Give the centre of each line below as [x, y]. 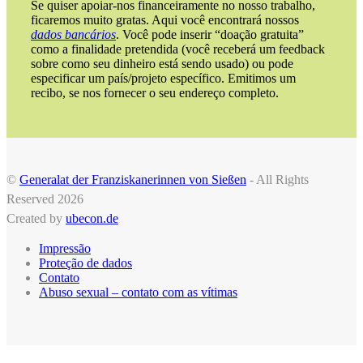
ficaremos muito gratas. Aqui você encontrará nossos [165, 19]
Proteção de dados [85, 263]
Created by [36, 218]
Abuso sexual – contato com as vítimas [138, 292]
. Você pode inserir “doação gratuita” [210, 34]
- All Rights [278, 179]
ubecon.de [92, 218]
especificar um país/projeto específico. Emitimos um [163, 78]
